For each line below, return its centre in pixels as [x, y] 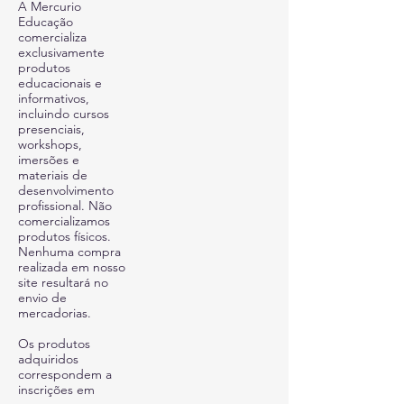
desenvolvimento [66, 190]
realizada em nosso [72, 267]
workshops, [50, 144]
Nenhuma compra [69, 252]
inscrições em [56, 390]
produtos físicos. [64, 236]
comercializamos [64, 221]
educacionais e [60, 83]
